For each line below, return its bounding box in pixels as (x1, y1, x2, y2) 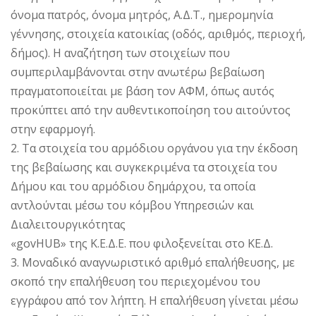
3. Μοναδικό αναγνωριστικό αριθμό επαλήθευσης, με (11, 255, 295, 271)
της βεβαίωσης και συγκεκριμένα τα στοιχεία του (11, 159, 277, 176)
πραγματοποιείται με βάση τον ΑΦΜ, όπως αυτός (11, 83, 274, 99)
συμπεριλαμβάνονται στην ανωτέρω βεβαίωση (11, 64, 265, 80)
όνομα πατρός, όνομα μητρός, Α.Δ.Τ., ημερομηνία (11, 7, 273, 23)
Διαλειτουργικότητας (11, 217, 126, 233)
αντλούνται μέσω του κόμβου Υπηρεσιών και (11, 197, 254, 214)
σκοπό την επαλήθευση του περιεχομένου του (11, 274, 260, 290)
